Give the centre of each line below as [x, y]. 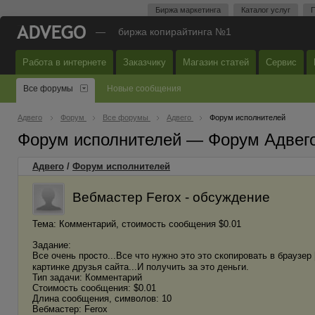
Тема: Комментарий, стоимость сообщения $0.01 [137, 224]
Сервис [281, 62]
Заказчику [144, 62]
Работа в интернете [64, 62]
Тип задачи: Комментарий [87, 277]
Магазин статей [216, 62]
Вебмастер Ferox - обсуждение [171, 197]
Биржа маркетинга [188, 10]
